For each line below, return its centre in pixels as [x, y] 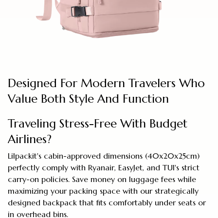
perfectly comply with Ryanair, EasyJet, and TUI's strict [104, 168]
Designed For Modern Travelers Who [106, 83]
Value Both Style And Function [88, 99]
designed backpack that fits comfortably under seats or [107, 203]
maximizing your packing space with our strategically [103, 191]
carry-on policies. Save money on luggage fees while [102, 179]
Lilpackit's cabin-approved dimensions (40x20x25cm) [104, 156]
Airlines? [30, 139]
